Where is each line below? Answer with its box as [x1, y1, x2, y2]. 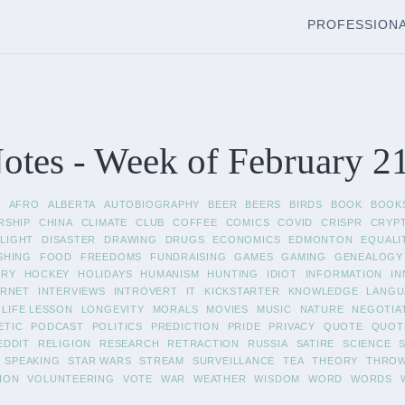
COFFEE [173, 216, 218, 228]
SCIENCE [343, 338, 391, 350]
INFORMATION [305, 268, 383, 280]
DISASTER [42, 233, 97, 245]
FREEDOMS [80, 251, 143, 263]
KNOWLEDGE [287, 286, 359, 297]
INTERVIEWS [37, 286, 106, 297]
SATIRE [296, 338, 335, 350]
